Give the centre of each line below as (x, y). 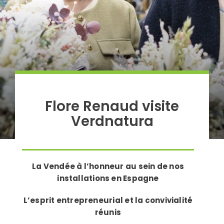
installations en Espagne (108, 178)
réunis (108, 212)
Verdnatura (112, 121)
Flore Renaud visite (112, 106)
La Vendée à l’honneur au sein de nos (108, 166)
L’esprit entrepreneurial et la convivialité (108, 200)
